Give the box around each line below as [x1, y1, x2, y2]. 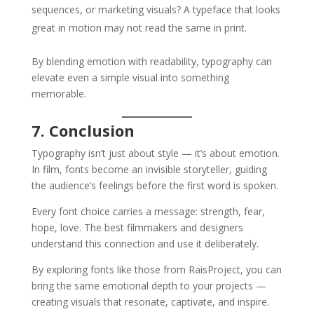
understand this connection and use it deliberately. [31, 236, 259, 250]
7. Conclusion [31, 119, 135, 141]
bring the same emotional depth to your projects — [31, 278, 266, 292]
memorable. [31, 86, 86, 100]
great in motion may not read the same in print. [31, 20, 247, 34]
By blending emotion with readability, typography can [31, 54, 272, 68]
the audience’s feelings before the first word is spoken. [31, 178, 278, 192]
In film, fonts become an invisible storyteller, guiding [31, 162, 267, 176]
